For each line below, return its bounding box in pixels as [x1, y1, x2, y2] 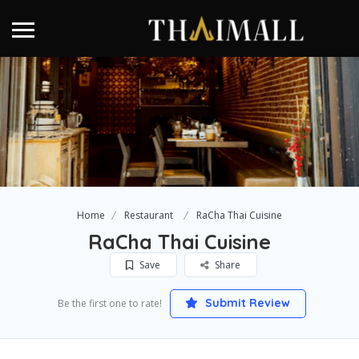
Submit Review [202, 296, 290, 311]
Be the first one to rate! [57, 296, 162, 311]
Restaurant [124, 208, 173, 223]
